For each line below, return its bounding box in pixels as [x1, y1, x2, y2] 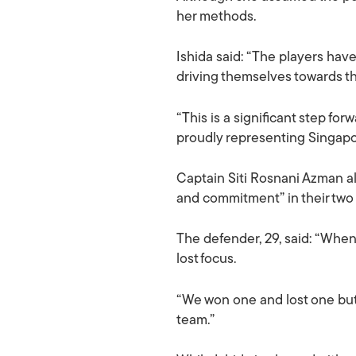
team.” [176, 313, 215, 327]
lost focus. [176, 253, 236, 267]
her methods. [176, 10, 256, 24]
